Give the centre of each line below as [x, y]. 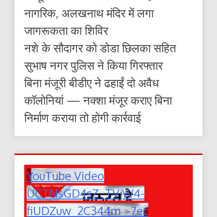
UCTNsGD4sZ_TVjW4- [85, 193]
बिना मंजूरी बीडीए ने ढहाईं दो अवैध [92, 82]
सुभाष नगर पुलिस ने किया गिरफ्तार [93, 65]
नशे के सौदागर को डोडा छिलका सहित [100, 47]
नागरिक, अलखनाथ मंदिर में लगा [89, 13]
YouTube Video [65, 175]
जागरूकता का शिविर [66, 30]
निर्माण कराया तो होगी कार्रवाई [83, 117]
